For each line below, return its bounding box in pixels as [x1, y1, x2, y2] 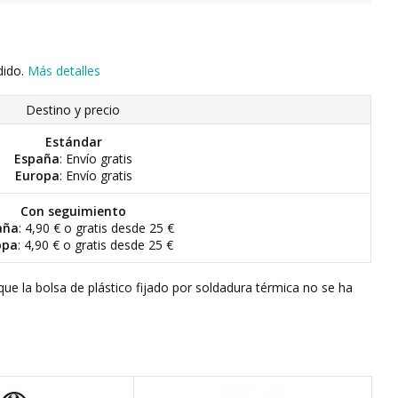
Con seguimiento [20, 203, 126, 219]
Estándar [44, 133, 102, 150]
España [14, 150, 60, 167]
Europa [14, 167, 60, 184]
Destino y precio [26, 101, 120, 118]
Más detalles [28, 62, 100, 79]
